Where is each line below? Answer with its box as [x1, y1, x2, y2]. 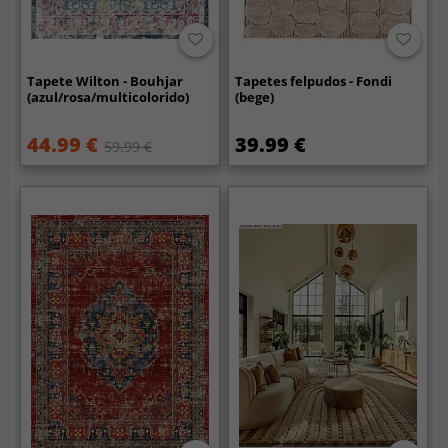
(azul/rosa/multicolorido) [27, 88, 190, 107]
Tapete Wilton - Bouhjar [27, 72, 184, 91]
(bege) [235, 88, 275, 107]
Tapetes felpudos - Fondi [235, 72, 393, 91]
